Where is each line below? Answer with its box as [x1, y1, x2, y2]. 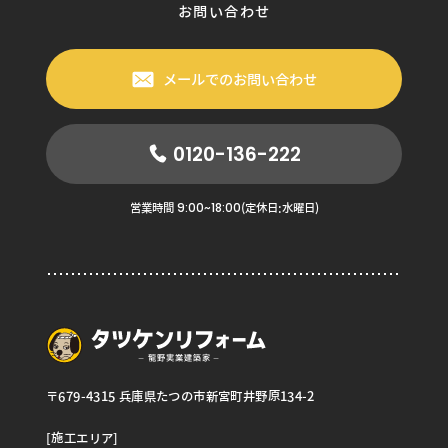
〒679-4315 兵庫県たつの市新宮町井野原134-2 [45, 389, 315, 403]
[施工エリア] [45, 431, 119, 445]
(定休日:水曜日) [240, 201, 319, 214]
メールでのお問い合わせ [162, 71, 317, 87]
